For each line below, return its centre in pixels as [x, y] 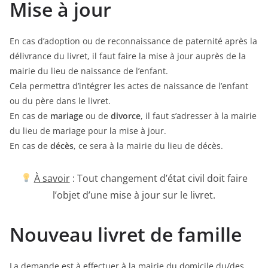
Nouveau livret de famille [126, 234]
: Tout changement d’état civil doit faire [159, 178]
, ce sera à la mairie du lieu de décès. [148, 145]
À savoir [52, 178]
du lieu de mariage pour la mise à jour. [88, 130]
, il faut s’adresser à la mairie [199, 115]
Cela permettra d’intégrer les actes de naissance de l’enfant [129, 86]
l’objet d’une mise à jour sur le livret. [134, 195]
